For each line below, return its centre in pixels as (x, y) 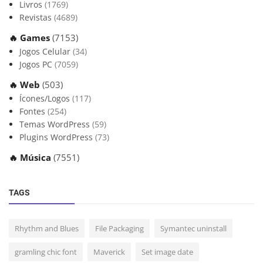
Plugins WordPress (57, 137)
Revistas (37, 17)
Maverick (109, 252)
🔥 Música (31, 157)
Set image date (167, 252)
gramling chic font (46, 252)
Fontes (33, 111)
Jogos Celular (46, 51)
